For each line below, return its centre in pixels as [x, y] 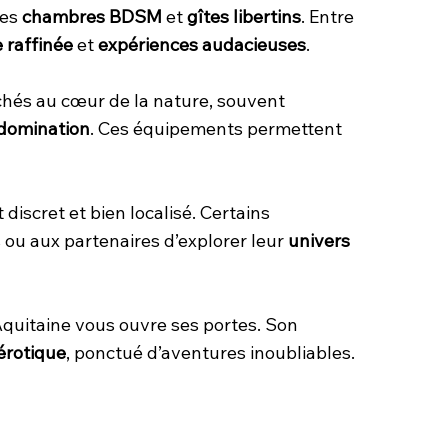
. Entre [327, 16]
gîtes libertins [244, 16]
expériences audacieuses [202, 44]
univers [319, 240]
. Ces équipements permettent [216, 128]
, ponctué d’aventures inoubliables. [210, 352]
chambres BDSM [92, 16]
